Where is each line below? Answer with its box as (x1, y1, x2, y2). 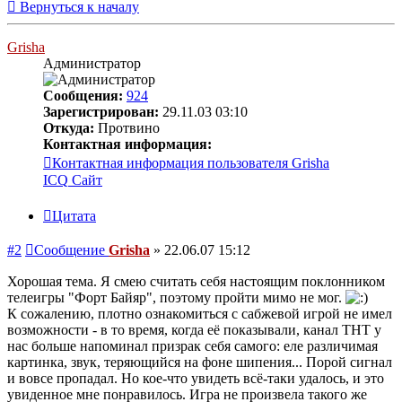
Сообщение (34, 242, 105, 258)
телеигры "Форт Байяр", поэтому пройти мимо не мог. (7, 290, 345, 306)
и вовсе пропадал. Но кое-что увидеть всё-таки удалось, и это (7, 371, 384, 387)
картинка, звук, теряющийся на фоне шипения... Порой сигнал (7, 354, 392, 371)
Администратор (43, 56, 141, 72)
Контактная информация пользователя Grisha (52, 155, 329, 171)
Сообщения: (43, 88, 123, 104)
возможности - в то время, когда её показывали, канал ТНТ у (7, 322, 381, 338)
